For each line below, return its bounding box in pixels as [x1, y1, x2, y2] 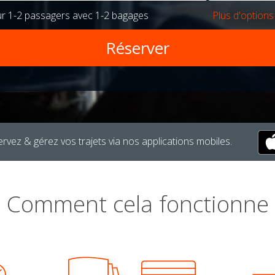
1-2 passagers [8, 9, 70, 23]
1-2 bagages [95, 9, 149, 23]
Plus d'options [212, 9, 274, 23]
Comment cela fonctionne [6, 187, 269, 219]
